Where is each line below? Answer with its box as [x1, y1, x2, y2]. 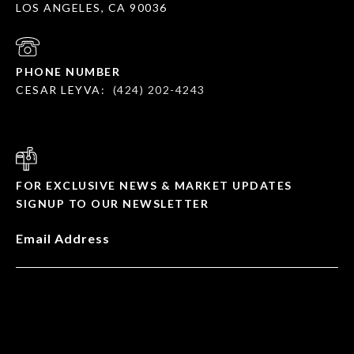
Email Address [16, 231, 110, 247]
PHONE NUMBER [16, 65, 120, 79]
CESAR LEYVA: [16, 83, 105, 97]
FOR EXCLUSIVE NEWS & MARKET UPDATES [16, 179, 292, 193]
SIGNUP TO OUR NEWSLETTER [16, 197, 209, 211]
